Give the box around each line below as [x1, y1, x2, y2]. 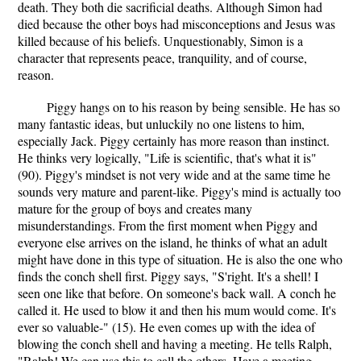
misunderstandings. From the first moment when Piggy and [18, 217, 317, 234]
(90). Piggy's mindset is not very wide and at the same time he [18, 166, 330, 183]
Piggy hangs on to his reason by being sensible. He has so [47, 98, 340, 115]
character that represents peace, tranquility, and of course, [18, 49, 307, 66]
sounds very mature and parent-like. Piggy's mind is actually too [18, 183, 341, 200]
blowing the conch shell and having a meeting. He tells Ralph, [18, 335, 332, 352]
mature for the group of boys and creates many [18, 200, 252, 217]
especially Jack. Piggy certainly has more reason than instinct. [18, 132, 330, 149]
